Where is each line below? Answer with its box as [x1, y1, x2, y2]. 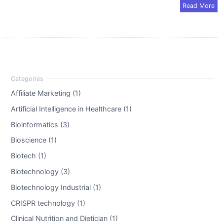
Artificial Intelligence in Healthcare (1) [10, 104, 132, 113]
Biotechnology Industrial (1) [10, 183, 101, 191]
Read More [183, 1, 215, 9]
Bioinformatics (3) [10, 120, 70, 129]
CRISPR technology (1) [10, 198, 85, 207]
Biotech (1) [10, 151, 46, 160]
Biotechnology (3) [10, 167, 70, 176]
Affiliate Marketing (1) [10, 88, 81, 97]
